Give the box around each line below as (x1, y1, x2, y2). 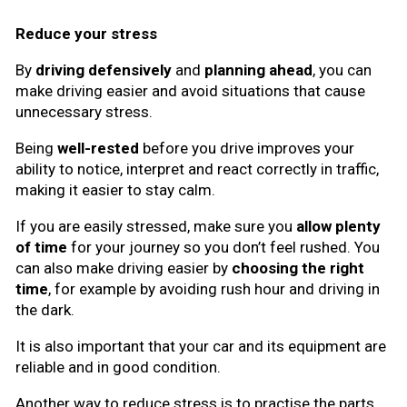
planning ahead (204, 60, 313, 79)
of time (15, 237, 67, 256)
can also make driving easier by (15, 258, 232, 277)
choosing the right (232, 258, 364, 277)
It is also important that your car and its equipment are (15, 336, 386, 355)
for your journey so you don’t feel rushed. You (67, 237, 380, 256)
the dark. (15, 300, 74, 319)
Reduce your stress (15, 24, 157, 43)
